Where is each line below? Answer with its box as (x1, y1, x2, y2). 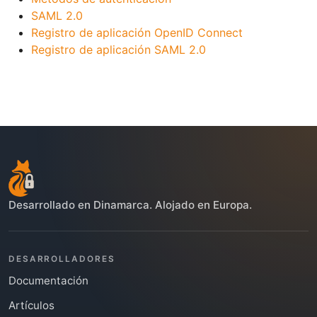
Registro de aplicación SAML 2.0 (31, 42, 206, 57)
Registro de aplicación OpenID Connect (31, 25, 243, 40)
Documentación (8, 273, 88, 287)
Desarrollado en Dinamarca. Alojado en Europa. (8, 197, 252, 212)
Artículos (8, 298, 54, 312)
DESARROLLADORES (8, 253, 115, 264)
